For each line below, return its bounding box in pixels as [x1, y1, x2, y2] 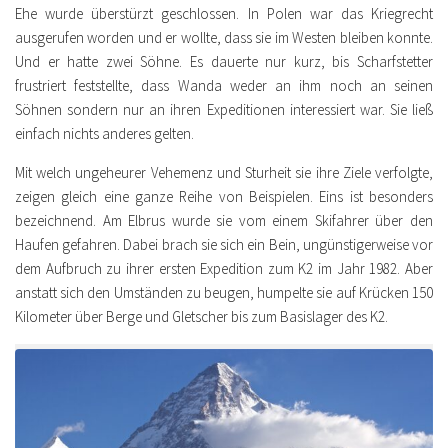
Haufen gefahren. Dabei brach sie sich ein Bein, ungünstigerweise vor [15, 235, 433, 255]
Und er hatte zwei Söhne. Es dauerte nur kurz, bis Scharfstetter [15, 52, 433, 72]
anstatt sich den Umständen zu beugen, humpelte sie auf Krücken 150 [15, 283, 433, 303]
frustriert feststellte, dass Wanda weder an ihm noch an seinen [15, 76, 433, 96]
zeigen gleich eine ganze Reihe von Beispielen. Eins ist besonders [15, 187, 433, 207]
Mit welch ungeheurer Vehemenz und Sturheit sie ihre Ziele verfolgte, [15, 163, 433, 183]
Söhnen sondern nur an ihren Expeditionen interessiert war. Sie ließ [15, 100, 433, 120]
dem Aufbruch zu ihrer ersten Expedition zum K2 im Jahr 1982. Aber [15, 259, 433, 279]
